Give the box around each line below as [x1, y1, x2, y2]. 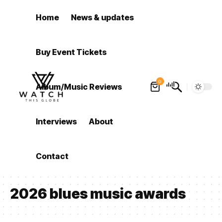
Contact [36, 151, 69, 161]
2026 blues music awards [10, 185, 186, 202]
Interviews [36, 116, 77, 126]
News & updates [71, 12, 134, 22]
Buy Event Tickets [36, 47, 107, 57]
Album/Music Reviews [36, 82, 122, 92]
